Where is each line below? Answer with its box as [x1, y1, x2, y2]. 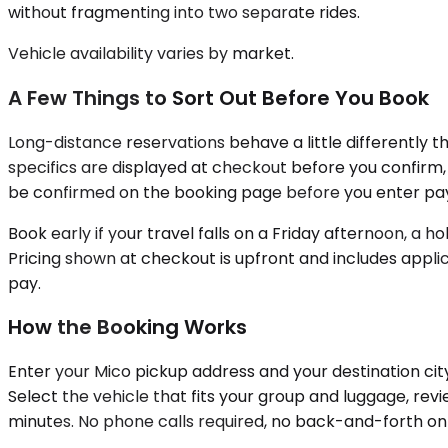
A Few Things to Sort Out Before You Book [8, 83, 429, 112]
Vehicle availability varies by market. [8, 42, 294, 66]
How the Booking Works [8, 313, 247, 342]
